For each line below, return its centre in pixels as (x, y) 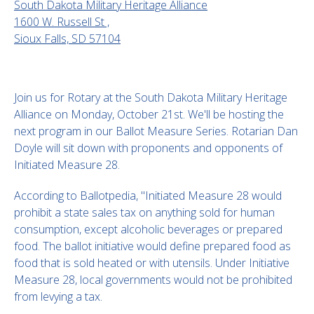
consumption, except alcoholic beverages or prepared (148, 229)
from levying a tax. (58, 296)
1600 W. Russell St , (62, 22)
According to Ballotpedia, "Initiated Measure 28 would (148, 196)
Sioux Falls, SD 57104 (67, 39)
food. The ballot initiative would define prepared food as (152, 246)
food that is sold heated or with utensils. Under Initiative (152, 263)
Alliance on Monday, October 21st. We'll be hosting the (149, 114)
